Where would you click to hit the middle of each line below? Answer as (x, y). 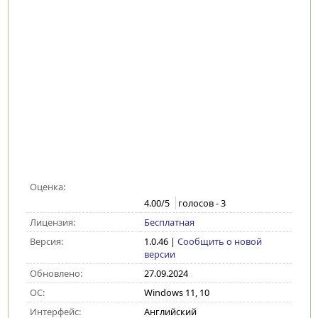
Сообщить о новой (219, 241)
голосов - (199, 203)
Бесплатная (169, 222)
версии (159, 254)
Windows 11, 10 (176, 292)
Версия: (46, 241)
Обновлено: (56, 273)
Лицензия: (52, 222)
